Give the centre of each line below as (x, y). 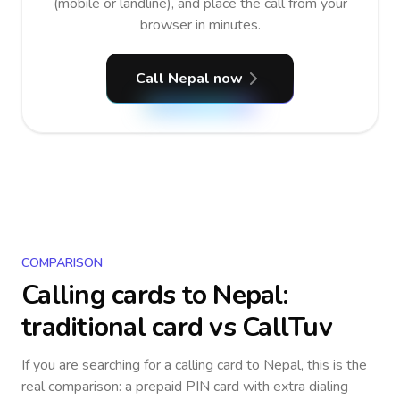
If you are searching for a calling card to (142, 365)
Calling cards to (117, 295)
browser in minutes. (200, 25)
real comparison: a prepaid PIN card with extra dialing (185, 387)
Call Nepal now (189, 79)
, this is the (334, 365)
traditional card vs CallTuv (177, 327)
